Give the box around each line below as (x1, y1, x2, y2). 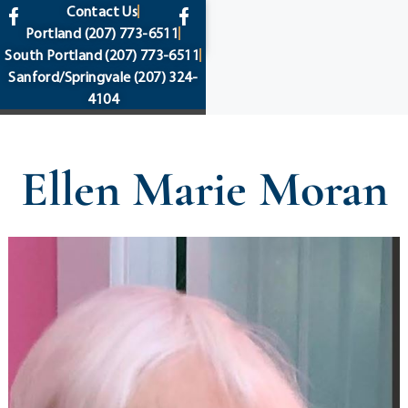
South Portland (5, 46, 102, 64)
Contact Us (66, 2, 138, 20)
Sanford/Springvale (8, 67, 131, 86)
